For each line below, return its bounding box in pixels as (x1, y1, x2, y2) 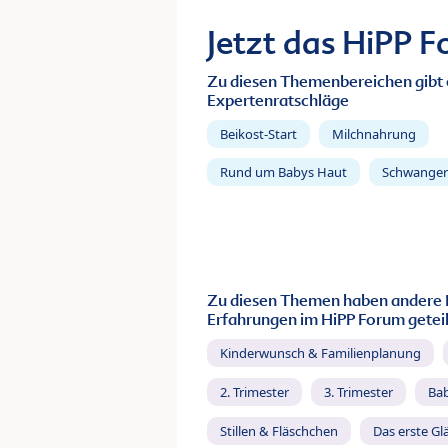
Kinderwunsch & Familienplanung (220, 344, 421, 363)
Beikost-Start (220, 124, 297, 143)
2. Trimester (220, 383, 289, 402)
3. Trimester (323, 383, 393, 402)
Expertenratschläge (207, 89, 349, 111)
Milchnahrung (331, 124, 416, 143)
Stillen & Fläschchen (220, 421, 338, 440)
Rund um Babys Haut (220, 163, 347, 182)
